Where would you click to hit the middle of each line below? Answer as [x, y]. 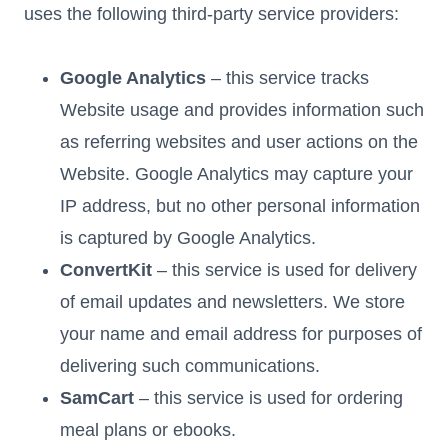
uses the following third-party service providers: [211, 13]
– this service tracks [287, 77]
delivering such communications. [190, 365]
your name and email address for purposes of [241, 333]
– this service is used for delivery [284, 269]
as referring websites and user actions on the [239, 141]
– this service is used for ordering [268, 397]
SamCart [97, 397]
